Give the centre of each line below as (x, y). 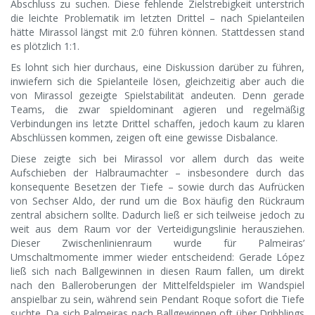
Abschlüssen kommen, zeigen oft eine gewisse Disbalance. (144, 138)
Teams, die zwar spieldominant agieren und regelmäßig (157, 110)
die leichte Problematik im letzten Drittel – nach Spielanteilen (157, 18)
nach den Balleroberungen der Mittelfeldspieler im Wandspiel (157, 285)
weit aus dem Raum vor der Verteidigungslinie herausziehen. (157, 229)
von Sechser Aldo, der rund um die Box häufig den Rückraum (157, 201)
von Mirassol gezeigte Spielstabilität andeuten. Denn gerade (157, 96)
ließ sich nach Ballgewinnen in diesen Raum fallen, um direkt (157, 271)
